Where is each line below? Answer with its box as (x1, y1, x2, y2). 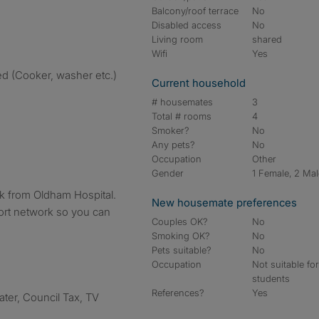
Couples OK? (152, 216, 208, 227)
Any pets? (152, 139, 195, 150)
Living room (152, 33, 203, 45)
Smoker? (152, 125, 189, 136)
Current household (152, 76, 246, 90)
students (252, 273, 291, 284)
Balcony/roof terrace (152, 5, 239, 16)
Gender (152, 167, 184, 179)
